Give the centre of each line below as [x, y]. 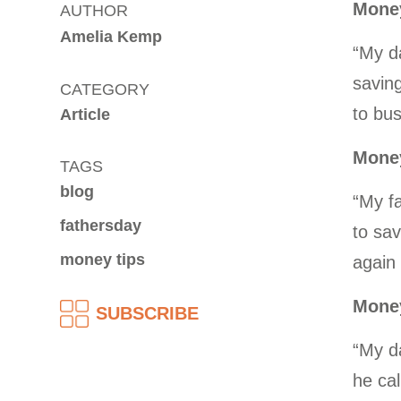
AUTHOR [94, 11]
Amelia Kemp [111, 37]
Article [85, 115]
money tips [103, 260]
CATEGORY [105, 90]
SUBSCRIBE [148, 313]
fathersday [101, 226]
